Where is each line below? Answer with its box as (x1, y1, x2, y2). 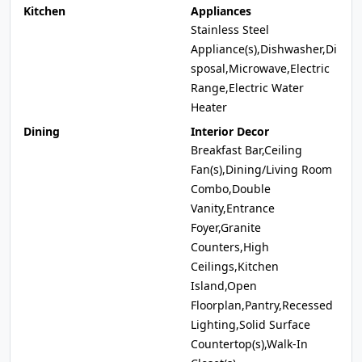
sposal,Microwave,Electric (191, 61, 330, 76)
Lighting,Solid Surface (191, 317, 310, 332)
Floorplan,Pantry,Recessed (191, 297, 333, 313)
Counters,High (191, 239, 269, 255)
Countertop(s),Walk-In (191, 336, 308, 351)
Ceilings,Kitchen (191, 259, 279, 274)
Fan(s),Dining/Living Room (191, 162, 332, 177)
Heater (191, 99, 227, 115)
